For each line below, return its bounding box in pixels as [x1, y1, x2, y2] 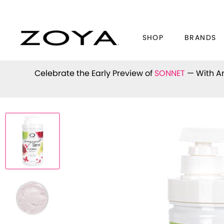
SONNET [154, 69, 185, 77]
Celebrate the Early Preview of [34, 69, 154, 77]
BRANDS [184, 34, 216, 41]
